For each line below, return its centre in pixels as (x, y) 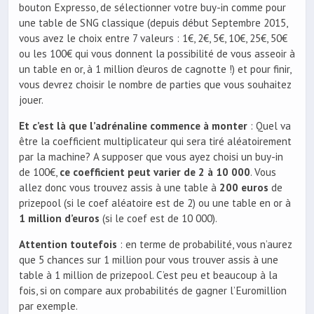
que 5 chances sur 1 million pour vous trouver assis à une (149, 259)
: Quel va (269, 125)
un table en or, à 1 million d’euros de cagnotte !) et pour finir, (155, 69)
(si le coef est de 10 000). (158, 218)
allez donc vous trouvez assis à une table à (119, 187)
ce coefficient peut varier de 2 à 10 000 (155, 172)
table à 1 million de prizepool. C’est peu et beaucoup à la (148, 275)
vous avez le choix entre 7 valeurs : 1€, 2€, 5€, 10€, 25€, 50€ (153, 38)
